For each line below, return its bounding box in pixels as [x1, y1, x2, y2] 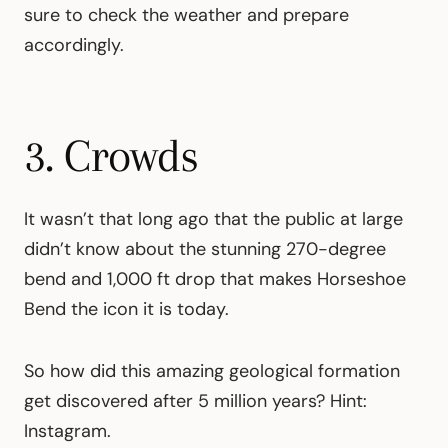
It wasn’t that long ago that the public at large [24, 206, 403, 231]
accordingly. [24, 32, 124, 57]
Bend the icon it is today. [24, 296, 229, 321]
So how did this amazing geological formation [24, 358, 400, 383]
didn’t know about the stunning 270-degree [24, 236, 386, 261]
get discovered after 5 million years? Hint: [24, 388, 367, 413]
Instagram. [24, 418, 111, 443]
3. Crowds [24, 128, 198, 182]
